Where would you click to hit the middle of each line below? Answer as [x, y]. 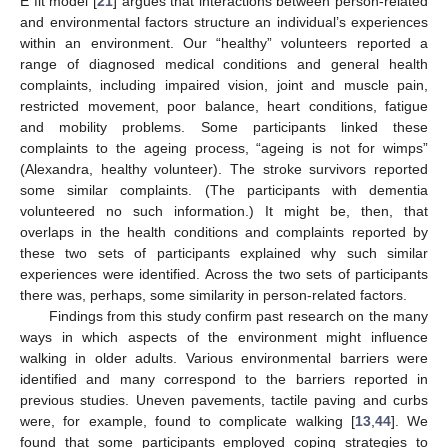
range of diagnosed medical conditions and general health [224, 64]
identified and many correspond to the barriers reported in [224, 379]
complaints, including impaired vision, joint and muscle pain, [224, 85]
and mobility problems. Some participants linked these [224, 127]
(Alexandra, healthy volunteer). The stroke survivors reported [224, 169]
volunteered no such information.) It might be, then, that [224, 211]
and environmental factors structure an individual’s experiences [224, 22]
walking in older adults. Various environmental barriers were [224, 358]
